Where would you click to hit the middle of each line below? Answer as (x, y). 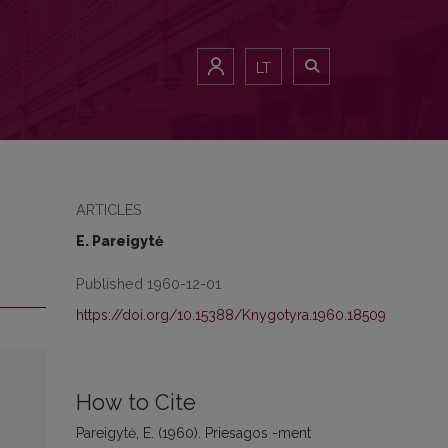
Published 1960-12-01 (148, 283)
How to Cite (136, 402)
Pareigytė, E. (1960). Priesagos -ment (193, 433)
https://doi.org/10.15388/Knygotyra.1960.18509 (231, 315)
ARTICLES (109, 209)
